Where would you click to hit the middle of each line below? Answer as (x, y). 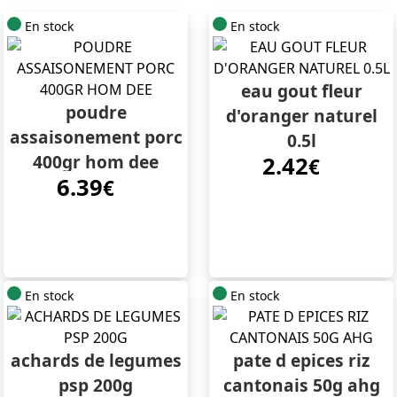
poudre (96, 113)
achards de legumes (96, 361)
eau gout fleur (301, 91)
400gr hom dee (96, 162)
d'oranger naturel (301, 116)
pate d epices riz (301, 361)
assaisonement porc (96, 137)
